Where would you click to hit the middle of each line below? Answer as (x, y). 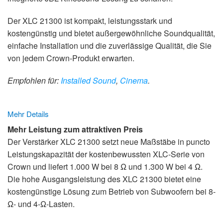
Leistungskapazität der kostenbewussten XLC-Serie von (106, 154)
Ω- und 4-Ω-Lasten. (41, 204)
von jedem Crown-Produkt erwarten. (71, 58)
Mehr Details (28, 113)
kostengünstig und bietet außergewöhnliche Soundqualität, (111, 33)
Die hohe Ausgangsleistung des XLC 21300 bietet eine (104, 179)
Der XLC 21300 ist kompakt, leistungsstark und (90, 21)
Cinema (134, 81)
